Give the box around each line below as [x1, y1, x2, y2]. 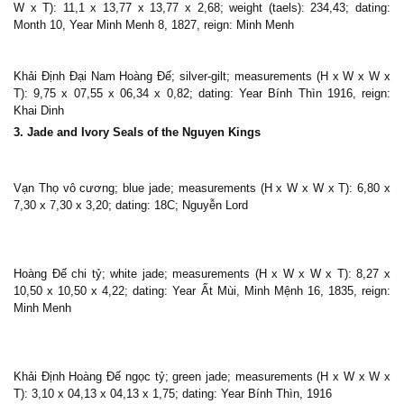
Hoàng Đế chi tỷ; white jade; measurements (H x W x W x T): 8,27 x [14, 267, 390, 280]
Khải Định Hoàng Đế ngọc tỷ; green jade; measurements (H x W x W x [14, 370, 390, 383]
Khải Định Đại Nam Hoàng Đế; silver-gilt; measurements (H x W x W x [14, 69, 390, 83]
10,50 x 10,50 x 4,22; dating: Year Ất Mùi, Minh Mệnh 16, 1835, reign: [14, 284, 390, 298]
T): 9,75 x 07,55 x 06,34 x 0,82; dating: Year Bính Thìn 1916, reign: [14, 87, 390, 100]
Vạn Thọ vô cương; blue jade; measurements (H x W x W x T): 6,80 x [14, 181, 390, 195]
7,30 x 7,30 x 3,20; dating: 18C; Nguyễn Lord [14, 198, 248, 212]
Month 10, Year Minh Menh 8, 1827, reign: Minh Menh [14, 18, 294, 32]
